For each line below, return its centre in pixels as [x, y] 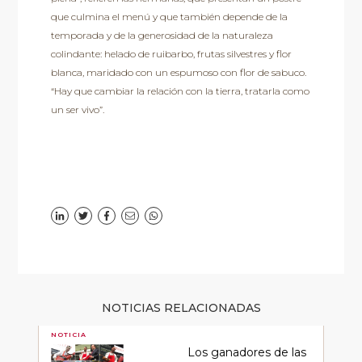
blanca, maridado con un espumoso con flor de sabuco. [178, 73]
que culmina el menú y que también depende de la [169, 17]
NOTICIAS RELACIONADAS [181, 307]
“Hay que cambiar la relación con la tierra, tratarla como [180, 91]
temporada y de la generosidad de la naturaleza [162, 36]
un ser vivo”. [77, 110]
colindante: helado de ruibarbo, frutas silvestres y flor [171, 54]
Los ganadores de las [246, 352]
